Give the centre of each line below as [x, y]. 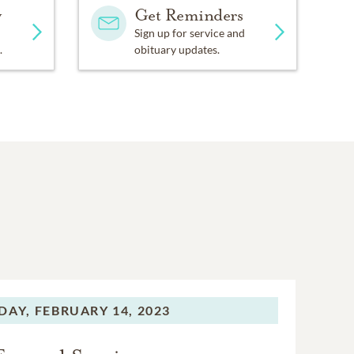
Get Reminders [188, 15]
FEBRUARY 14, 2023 [102, 311]
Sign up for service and [189, 33]
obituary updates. [177, 50]
